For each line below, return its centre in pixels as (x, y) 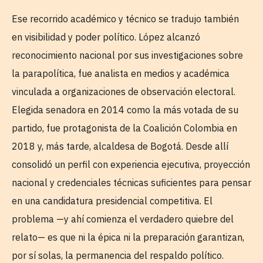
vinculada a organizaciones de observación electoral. (124, 91)
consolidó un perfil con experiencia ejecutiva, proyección (131, 164)
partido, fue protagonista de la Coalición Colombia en (124, 128)
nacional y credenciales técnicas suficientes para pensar (131, 182)
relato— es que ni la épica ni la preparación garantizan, (128, 237)
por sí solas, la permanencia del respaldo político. (118, 255)
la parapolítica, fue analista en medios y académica (121, 73)
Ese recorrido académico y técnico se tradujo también (125, 18)
